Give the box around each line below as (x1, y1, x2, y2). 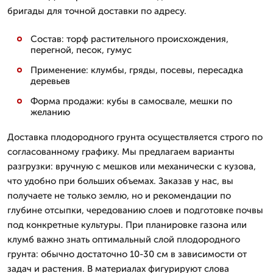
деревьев (30, 76, 70, 87)
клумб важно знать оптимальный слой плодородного (7, 234, 240, 245)
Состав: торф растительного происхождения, (30, 34, 229, 44)
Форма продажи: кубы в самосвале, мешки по (30, 96, 232, 107)
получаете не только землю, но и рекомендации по (7, 190, 231, 201)
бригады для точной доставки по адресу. (7, 5, 186, 16)
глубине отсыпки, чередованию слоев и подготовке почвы (7, 205, 263, 216)
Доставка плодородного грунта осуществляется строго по (7, 132, 263, 143)
